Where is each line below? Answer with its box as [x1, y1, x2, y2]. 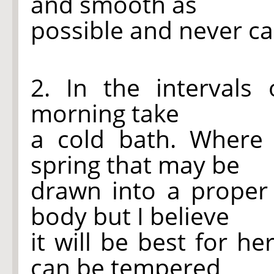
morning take [31, 97, 179, 129]
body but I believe [31, 199, 229, 232]
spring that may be [31, 148, 240, 180]
